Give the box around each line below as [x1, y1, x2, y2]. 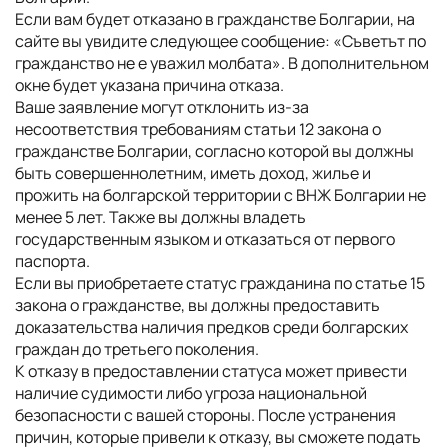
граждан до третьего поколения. [15, 338, 259, 360]
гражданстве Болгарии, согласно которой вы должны [15, 140, 414, 162]
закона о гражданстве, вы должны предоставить [15, 294, 380, 316]
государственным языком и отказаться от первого [15, 228, 395, 250]
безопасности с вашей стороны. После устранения [15, 404, 396, 426]
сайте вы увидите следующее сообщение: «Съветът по [15, 30, 426, 52]
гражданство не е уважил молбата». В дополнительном [15, 52, 429, 74]
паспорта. [15, 250, 90, 272]
